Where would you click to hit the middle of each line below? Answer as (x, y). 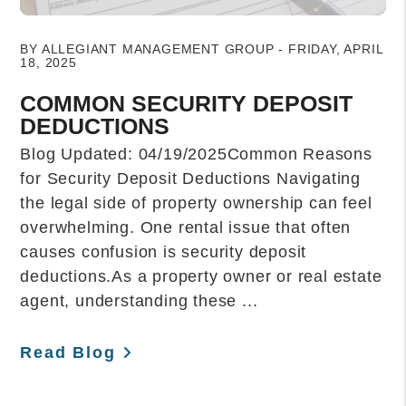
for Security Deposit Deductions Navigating (190, 178)
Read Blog (68, 352)
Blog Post (57, 24)
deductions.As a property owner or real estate (201, 276)
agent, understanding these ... (139, 300)
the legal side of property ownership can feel (196, 203)
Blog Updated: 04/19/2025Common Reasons (196, 154)
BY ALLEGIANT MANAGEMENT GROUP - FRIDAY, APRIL (202, 48)
